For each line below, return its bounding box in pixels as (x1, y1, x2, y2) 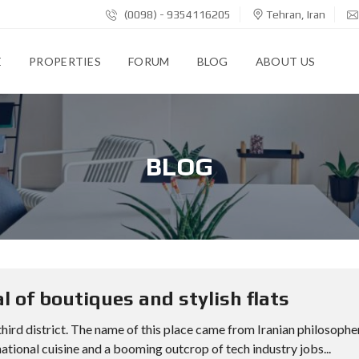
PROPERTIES (29, 54, 102, 68)
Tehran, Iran (264, 8, 325, 21)
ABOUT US (255, 54, 316, 68)
